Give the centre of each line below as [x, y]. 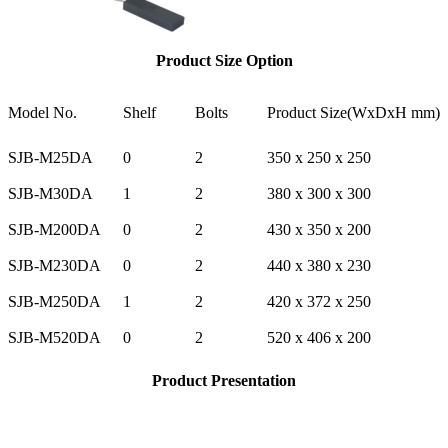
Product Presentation [224, 381]
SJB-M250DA [54, 302]
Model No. [42, 113]
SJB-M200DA [54, 230]
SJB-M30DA [50, 194]
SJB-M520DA [54, 338]
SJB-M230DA [54, 266]
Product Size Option [224, 61]
